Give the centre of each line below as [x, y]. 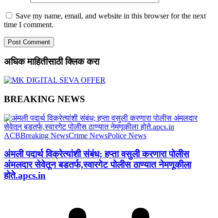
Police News [127, 135]
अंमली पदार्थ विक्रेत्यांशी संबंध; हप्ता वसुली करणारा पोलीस [97, 154]
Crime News [88, 135]
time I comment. [29, 24]
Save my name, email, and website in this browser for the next [111, 16]
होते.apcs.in [25, 176]
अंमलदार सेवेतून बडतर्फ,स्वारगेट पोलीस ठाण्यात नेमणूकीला [98, 165]
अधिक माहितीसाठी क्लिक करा [52, 61]
